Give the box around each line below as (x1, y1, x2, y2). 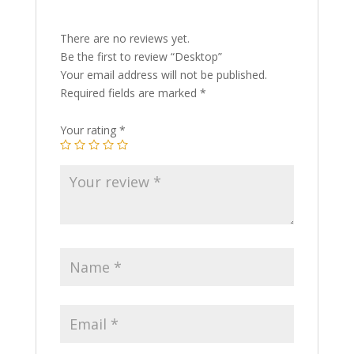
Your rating (59, 122, 119, 138)
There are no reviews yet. (59, 31, 190, 47)
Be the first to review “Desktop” (59, 49, 222, 65)
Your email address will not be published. (59, 67, 267, 83)
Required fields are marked (59, 85, 200, 101)
